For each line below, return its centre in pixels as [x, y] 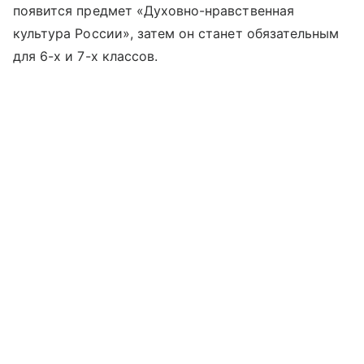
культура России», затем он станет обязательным [176, 33]
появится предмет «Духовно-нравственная [154, 10]
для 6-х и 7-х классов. [86, 56]
